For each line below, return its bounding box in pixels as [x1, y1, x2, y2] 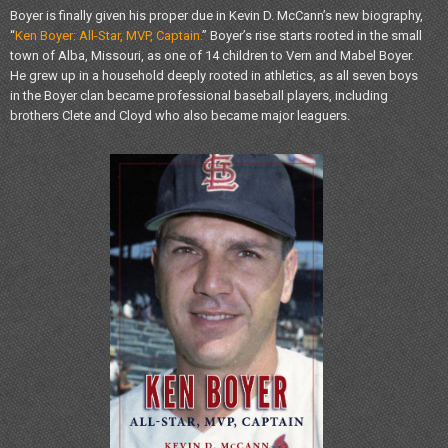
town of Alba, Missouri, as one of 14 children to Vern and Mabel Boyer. [10, 48, 414, 63]
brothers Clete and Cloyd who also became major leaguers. [10, 108, 350, 123]
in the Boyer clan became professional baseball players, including [10, 88, 388, 103]
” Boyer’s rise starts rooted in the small [202, 28, 422, 43]
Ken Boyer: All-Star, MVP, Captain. [15, 28, 202, 43]
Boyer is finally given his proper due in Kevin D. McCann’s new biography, [10, 8, 423, 23]
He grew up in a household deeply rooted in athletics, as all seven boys [10, 68, 418, 83]
